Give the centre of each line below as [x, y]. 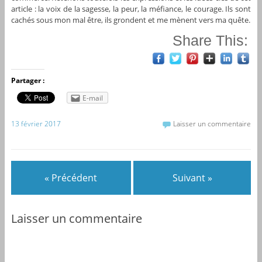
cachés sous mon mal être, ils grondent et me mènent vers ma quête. [130, 20]
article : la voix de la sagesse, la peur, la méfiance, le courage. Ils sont [131, 9]
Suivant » [192, 178]
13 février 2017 [36, 123]
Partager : [27, 81]
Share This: [211, 41]
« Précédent [71, 178]
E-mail [92, 98]
